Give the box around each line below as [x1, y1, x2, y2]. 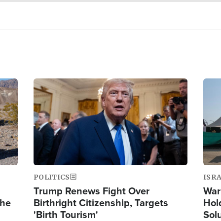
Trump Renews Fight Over [34, 183, 149, 198]
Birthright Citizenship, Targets [34, 195, 168, 210]
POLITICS [34, 172, 70, 182]
